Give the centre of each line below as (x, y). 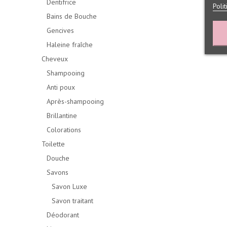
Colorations (64, 130)
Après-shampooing (75, 101)
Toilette (53, 144)
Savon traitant (72, 201)
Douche (58, 158)
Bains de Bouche (72, 16)
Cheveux (55, 59)
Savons (58, 172)
